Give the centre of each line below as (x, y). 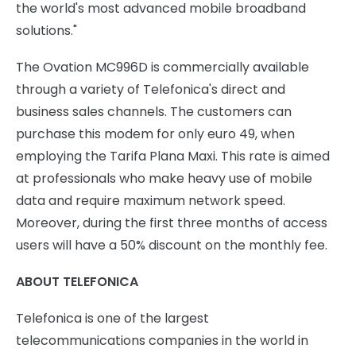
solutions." (46, 31)
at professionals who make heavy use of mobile (164, 178)
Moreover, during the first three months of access (172, 223)
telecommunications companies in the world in (162, 341)
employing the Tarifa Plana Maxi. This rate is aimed (173, 156)
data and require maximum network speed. (151, 201)
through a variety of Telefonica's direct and (151, 89)
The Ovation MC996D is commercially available (163, 67)
